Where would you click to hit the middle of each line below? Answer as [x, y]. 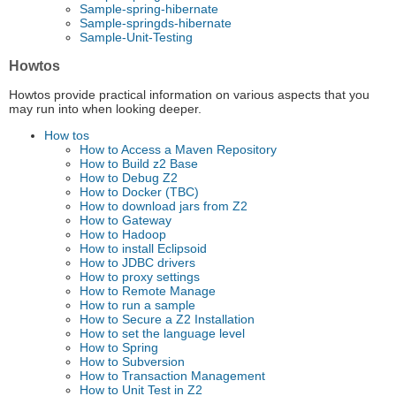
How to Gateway [126, 221]
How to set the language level [162, 334]
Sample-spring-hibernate [149, 9]
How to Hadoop [123, 235]
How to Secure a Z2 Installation [167, 320]
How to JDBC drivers [137, 263]
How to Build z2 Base [139, 164]
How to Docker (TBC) [139, 192]
